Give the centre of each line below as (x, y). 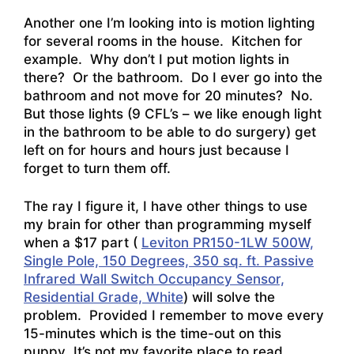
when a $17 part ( (83, 243)
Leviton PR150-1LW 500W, (228, 243)
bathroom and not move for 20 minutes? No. (170, 95)
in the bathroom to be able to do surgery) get (170, 132)
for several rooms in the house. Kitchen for (163, 41)
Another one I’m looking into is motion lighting (169, 23)
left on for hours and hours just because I (156, 150)
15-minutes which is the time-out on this (153, 334)
